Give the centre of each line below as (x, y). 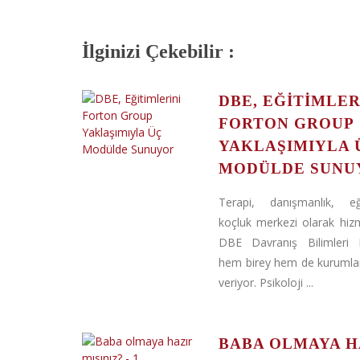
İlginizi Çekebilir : (158, 51)
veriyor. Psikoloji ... (266, 282)
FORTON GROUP (286, 123)
